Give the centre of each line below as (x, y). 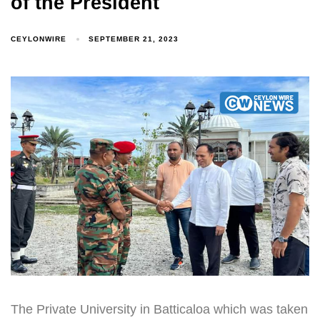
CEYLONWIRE (39, 39)
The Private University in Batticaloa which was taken (159, 309)
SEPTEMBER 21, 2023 (134, 39)
